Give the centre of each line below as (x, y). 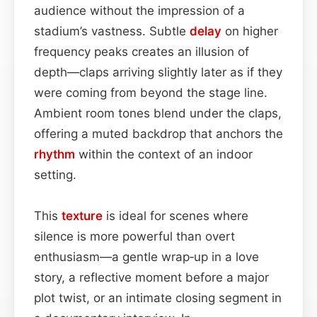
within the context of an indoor (164, 154)
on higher (250, 31)
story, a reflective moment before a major (151, 277)
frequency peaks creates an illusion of (142, 51)
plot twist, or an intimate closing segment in (158, 298)
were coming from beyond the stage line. (151, 92)
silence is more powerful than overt (134, 236)
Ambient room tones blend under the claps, (158, 113)
